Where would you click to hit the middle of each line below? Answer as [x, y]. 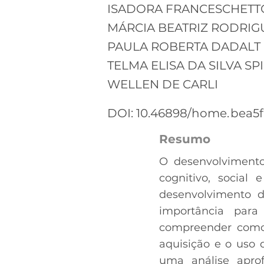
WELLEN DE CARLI [163, 84]
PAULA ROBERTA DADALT [184, 46]
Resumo [185, 139]
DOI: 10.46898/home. [168, 113]
